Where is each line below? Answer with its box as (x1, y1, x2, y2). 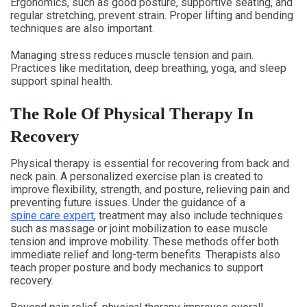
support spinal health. (10, 75, 112, 88)
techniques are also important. (10, 22, 154, 35)
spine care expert (10, 209, 94, 222)
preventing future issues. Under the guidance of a (10, 196, 245, 209)
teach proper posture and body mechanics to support (10, 261, 263, 274)
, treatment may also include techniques (94, 209, 283, 222)
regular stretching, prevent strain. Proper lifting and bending (10, 9, 293, 22)
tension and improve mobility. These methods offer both (10, 235, 279, 248)
